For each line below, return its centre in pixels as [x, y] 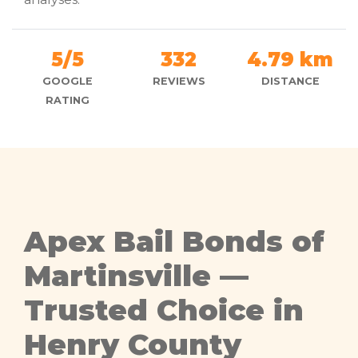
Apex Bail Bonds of [174, 241]
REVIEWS [179, 81]
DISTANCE [290, 81]
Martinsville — [136, 275]
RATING [68, 100]
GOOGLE [68, 81]
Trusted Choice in [164, 310]
